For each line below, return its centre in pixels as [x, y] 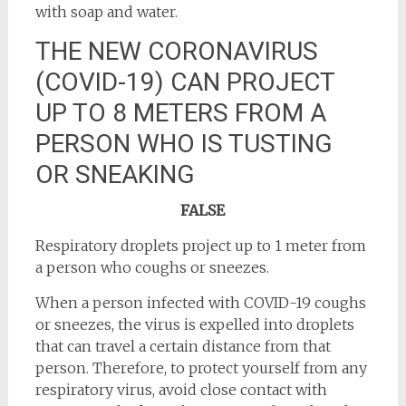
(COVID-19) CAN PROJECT [184, 82]
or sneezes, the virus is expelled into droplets [194, 325]
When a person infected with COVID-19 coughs [200, 303]
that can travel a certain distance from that [183, 347]
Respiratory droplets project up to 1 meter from [200, 246]
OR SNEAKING [115, 175]
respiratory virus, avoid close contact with [181, 390]
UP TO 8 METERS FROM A [180, 113]
